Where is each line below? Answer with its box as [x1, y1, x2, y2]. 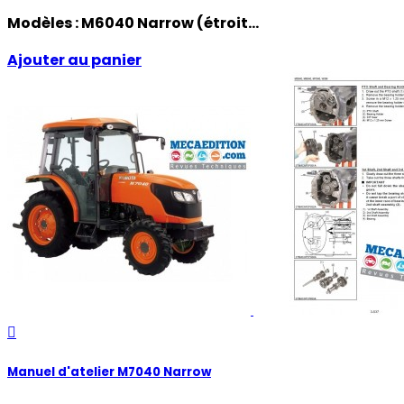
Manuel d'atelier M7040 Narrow [7, 363, 211, 381]
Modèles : [7, 13, 81, 34]
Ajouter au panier [7, 50, 142, 71]
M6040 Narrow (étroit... [81, 13, 259, 34]
